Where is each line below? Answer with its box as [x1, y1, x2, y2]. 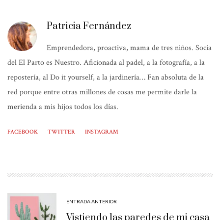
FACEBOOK [7, 128, 38, 136]
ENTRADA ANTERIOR [66, 198, 117, 205]
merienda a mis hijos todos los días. [7, 102, 118, 112]
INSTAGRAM [85, 128, 118, 136]
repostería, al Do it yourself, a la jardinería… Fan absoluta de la [7, 72, 204, 83]
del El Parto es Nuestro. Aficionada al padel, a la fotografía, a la [7, 57, 205, 68]
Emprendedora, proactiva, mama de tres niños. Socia [47, 43, 212, 54]
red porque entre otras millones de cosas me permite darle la [7, 87, 197, 98]
